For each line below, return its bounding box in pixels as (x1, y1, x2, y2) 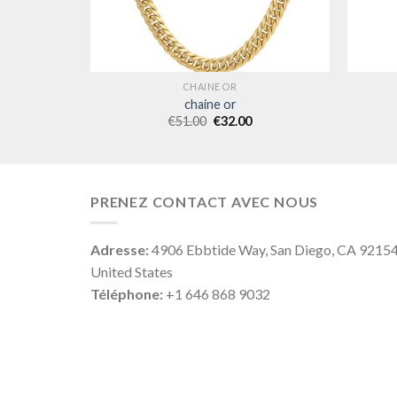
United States (90, 263, 173, 281)
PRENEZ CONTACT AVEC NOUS (90, 192, 319, 210)
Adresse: (90, 241, 149, 259)
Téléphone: (90, 285, 163, 303)
